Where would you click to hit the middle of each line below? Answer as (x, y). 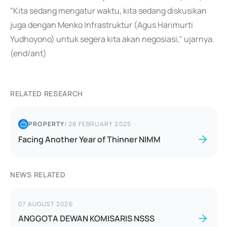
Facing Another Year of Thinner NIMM (89, 139)
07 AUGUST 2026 (46, 204)
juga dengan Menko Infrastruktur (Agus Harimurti (102, 25)
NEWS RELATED (38, 175)
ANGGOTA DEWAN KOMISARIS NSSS (86, 218)
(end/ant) (28, 53)
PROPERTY (47, 124)
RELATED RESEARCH (47, 93)
